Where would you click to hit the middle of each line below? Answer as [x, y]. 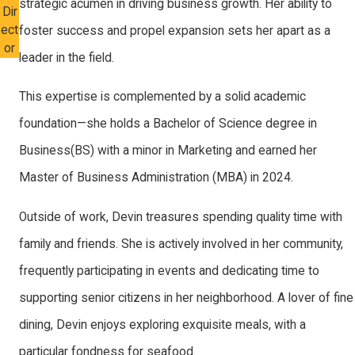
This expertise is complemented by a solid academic [163, 97]
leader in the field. [67, 57]
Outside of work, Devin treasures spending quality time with [181, 217]
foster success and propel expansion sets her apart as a [175, 31]
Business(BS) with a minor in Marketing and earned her [168, 151]
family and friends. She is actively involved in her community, [181, 244]
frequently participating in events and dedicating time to [170, 271]
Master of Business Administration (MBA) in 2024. [157, 178]
